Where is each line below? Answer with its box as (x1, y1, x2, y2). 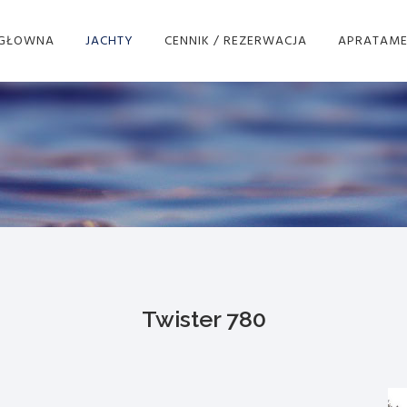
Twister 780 (141, 305, 266, 333)
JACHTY (85, 30, 134, 51)
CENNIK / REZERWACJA (164, 30, 307, 51)
